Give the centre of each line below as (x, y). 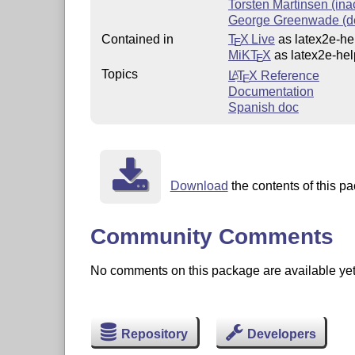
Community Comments (212, 237)
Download (199, 185)
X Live (257, 39)
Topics (119, 74)
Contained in (137, 39)
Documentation (271, 91)
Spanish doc (263, 107)
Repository (155, 334)
